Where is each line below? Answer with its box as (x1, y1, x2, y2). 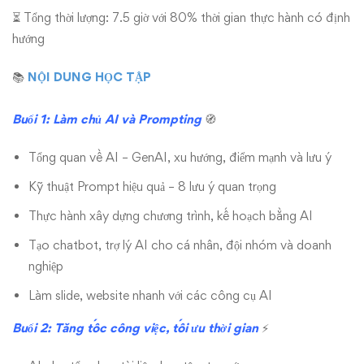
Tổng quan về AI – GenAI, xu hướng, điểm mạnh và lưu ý (28, 149, 331, 165)
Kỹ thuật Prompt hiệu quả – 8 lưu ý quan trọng (28, 179, 276, 194)
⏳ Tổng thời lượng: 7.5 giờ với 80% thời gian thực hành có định (12, 10, 350, 25)
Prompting (138, 111, 201, 127)
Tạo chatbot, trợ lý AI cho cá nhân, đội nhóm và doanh (28, 237, 331, 253)
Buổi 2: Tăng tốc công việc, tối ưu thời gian (12, 320, 258, 336)
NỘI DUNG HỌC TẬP (28, 69, 154, 84)
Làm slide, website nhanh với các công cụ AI (28, 288, 272, 303)
